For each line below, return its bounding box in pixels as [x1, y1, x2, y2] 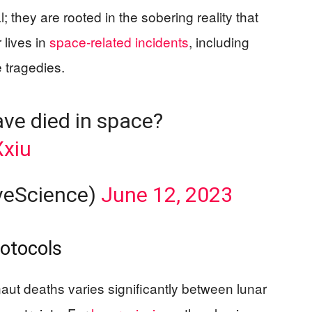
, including [189, 32, 249, 52]
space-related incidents [49, 32, 189, 52]
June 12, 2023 [100, 182, 233, 208]
